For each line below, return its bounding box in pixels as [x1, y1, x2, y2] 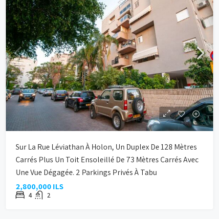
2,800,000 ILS [16, 181, 64, 192]
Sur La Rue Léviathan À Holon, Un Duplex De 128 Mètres [16, 142, 197, 152]
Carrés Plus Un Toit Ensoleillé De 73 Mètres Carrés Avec [16, 154, 198, 165]
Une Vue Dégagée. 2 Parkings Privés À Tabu [16, 167, 157, 177]
